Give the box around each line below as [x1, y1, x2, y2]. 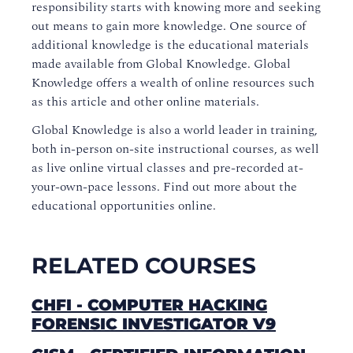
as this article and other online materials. [32, 92, 259, 112]
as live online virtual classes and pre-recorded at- [32, 158, 303, 178]
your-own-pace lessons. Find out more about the [32, 177, 297, 197]
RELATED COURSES [32, 252, 256, 280]
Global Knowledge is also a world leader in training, [32, 121, 318, 140]
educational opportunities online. [32, 196, 216, 216]
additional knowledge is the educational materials [32, 35, 309, 55]
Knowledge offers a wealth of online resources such [32, 73, 314, 93]
